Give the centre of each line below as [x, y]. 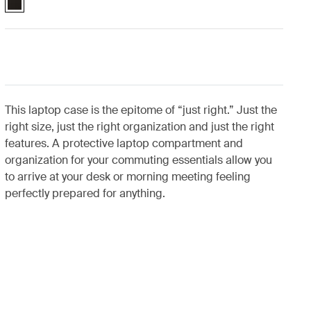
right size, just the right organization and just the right [139, 127]
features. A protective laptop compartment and [124, 143]
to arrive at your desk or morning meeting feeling [127, 177]
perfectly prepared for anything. [85, 193]
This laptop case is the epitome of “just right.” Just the [141, 110]
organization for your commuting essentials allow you [138, 160]
